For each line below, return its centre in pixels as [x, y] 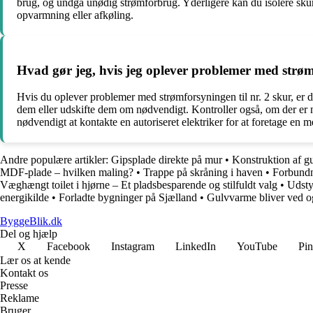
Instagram [133, 247]
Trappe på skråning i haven [203, 173]
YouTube [257, 247]
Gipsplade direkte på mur [167, 160]
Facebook [68, 247]
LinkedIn [196, 247]
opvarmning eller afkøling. [75, 15]
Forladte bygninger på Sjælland [128, 198]
